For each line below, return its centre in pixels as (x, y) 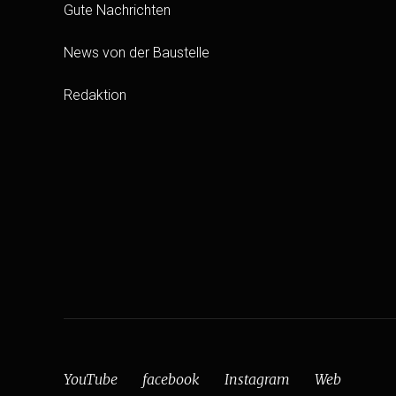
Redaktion (95, 95)
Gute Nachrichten (117, 11)
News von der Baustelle (137, 53)
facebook (171, 380)
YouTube (91, 380)
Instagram (257, 380)
